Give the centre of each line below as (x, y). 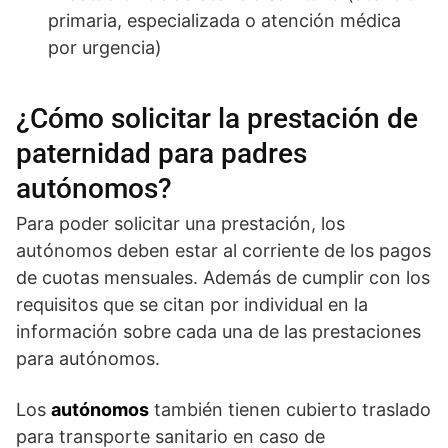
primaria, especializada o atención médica (224, 20)
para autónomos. (88, 358)
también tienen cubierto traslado (290, 409)
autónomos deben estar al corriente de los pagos (223, 250)
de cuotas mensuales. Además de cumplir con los (223, 277)
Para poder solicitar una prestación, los (180, 223)
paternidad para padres (161, 153)
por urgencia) (105, 47)
